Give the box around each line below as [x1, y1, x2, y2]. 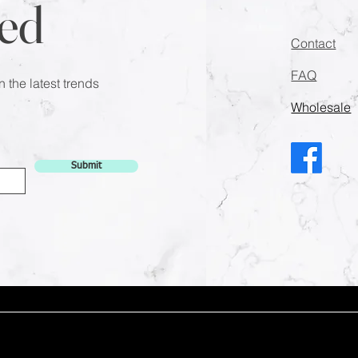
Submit [71, 161, 101, 172]
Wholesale [291, 99, 352, 116]
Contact [291, 35, 336, 52]
